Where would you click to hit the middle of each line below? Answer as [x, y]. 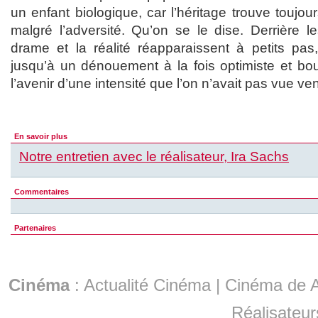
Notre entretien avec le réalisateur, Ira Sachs [154, 157]
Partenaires [35, 228]
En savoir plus [41, 137]
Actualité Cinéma [147, 285]
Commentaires [42, 192]
